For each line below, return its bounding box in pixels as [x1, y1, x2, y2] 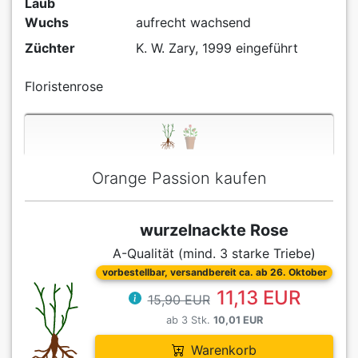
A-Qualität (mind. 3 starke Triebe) [113, 245, 316, 261]
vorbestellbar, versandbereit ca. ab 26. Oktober [101, 265, 327, 278]
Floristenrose [25, 78, 103, 94]
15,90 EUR [147, 291, 210, 308]
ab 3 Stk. [165, 313, 213, 326]
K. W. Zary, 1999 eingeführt [135, 39, 298, 56]
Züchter [25, 39, 75, 56]
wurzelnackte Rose [140, 220, 288, 240]
